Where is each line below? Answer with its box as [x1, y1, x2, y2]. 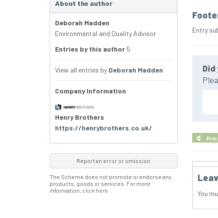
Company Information [55, 87, 126, 95]
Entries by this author [55, 45, 125, 54]
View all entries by [55, 66, 109, 74]
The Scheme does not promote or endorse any [50, 173, 171, 181]
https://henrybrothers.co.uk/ [55, 124, 152, 132]
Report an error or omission [76, 157, 151, 164]
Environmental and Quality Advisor [55, 29, 156, 38]
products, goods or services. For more [50, 180, 150, 187]
